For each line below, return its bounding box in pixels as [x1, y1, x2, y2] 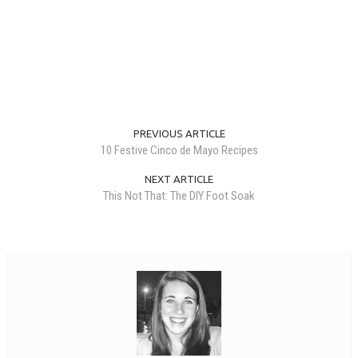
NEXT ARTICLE [145, 173, 213, 185]
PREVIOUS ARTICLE [133, 128, 225, 140]
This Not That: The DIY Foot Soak [103, 189, 255, 204]
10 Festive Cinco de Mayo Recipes [100, 143, 258, 158]
